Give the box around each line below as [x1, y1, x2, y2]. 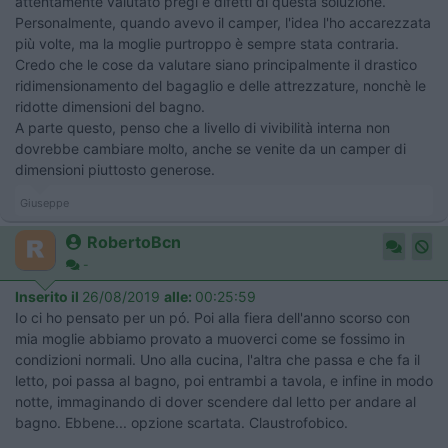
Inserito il [15, 288, 82, 305]
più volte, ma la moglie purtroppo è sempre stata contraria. [15, 35, 399, 52]
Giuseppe [20, 196, 69, 210]
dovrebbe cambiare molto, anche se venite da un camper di [15, 140, 406, 157]
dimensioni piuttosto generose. [15, 161, 219, 178]
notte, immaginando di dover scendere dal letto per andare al [15, 393, 416, 410]
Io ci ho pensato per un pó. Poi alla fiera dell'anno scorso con [15, 309, 410, 326]
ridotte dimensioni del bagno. [15, 98, 205, 115]
